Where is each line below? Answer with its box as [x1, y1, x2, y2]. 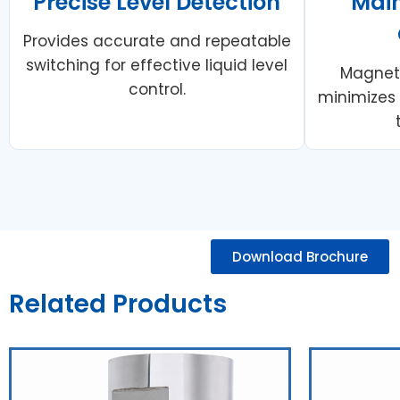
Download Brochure [232, 246, 368, 266]
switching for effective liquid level [26, 54, 287, 76]
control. [128, 78, 186, 100]
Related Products [9, 286, 227, 321]
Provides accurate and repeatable [22, 29, 291, 52]
